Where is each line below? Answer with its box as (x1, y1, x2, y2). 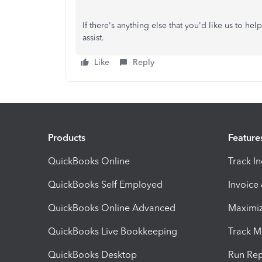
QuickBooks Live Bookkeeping (48, 226, 177, 237)
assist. (82, 32, 106, 43)
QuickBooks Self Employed (48, 179, 163, 191)
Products (48, 132, 85, 144)
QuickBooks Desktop (48, 249, 137, 261)
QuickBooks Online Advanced (48, 202, 175, 214)
